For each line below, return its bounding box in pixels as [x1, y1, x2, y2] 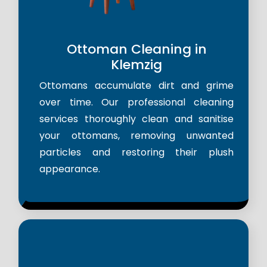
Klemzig [111, 55, 162, 74]
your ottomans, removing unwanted [39, 129, 234, 143]
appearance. [39, 162, 100, 176]
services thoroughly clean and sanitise [39, 112, 234, 126]
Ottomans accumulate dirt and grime [39, 79, 234, 93]
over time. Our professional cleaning [39, 95, 234, 110]
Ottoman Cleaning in [66, 40, 207, 59]
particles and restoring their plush [39, 145, 234, 160]
